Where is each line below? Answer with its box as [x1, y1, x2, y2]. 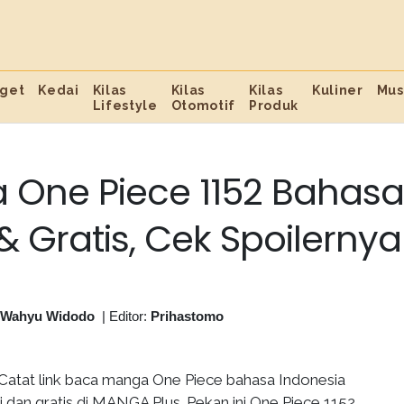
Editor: [109, 308, 151, 324]
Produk [249, 98, 299, 113]
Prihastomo [151, 308, 224, 324]
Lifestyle [92, 98, 158, 113]
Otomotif [170, 98, 236, 113]
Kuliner [312, 83, 363, 97]
